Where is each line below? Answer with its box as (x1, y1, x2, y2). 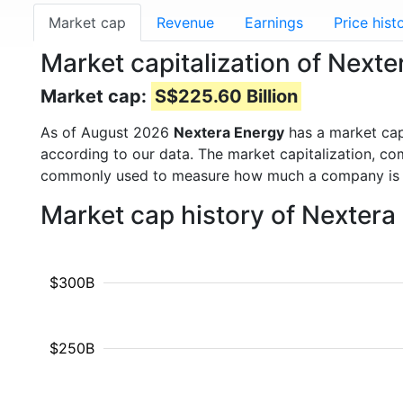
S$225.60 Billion (155, 85, 298, 107)
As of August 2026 (40, 123, 174, 141)
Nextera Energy (174, 123, 284, 141)
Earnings (245, 13, 303, 31)
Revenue (157, 13, 214, 31)
